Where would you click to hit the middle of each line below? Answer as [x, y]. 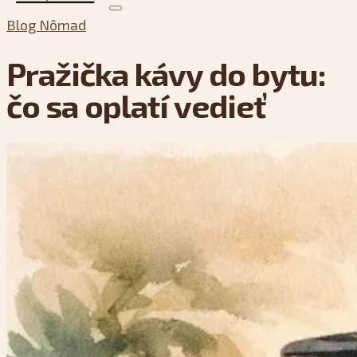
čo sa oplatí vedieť [136, 105]
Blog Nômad [46, 25]
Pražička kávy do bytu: [166, 73]
